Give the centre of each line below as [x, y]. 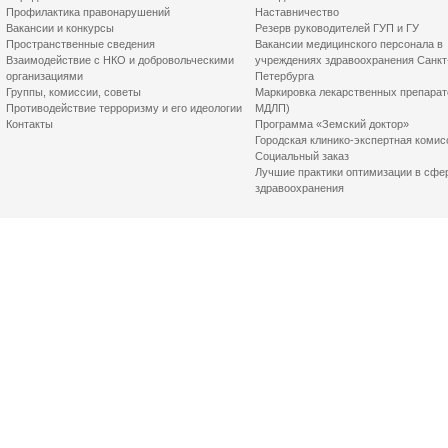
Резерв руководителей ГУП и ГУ [337, 28]
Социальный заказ [302, 156]
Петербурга [284, 76]
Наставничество [297, 12]
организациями [44, 76]
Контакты [29, 124]
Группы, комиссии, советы [73, 92]
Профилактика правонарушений [88, 12]
